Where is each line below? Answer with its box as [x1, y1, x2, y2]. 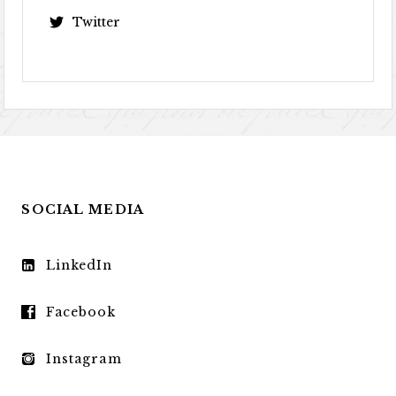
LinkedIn [45, 257, 113, 274]
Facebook [45, 304, 117, 321]
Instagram [45, 351, 122, 368]
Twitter [72, 14, 121, 31]
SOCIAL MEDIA [21, 202, 144, 218]
